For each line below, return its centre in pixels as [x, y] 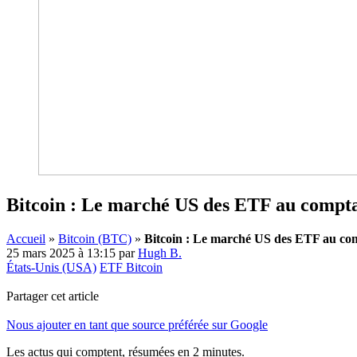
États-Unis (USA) [51, 267]
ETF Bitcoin [131, 267]
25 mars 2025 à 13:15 [61, 253]
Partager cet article [53, 296]
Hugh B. [160, 253]
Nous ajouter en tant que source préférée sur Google [137, 324]
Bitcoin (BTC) [95, 238]
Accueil [26, 238]
